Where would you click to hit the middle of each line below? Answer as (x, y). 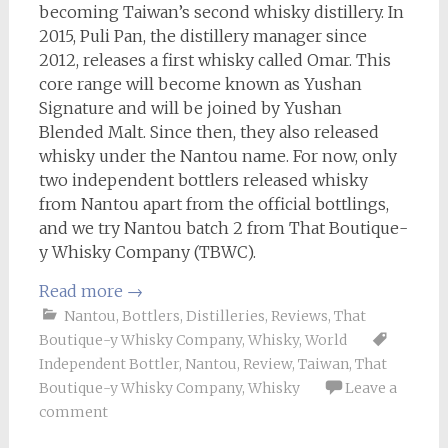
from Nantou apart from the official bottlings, (213, 204)
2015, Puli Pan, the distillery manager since (202, 36)
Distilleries (225, 316)
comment (73, 412)
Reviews (299, 316)
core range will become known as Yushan (200, 84)
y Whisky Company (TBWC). (147, 252)
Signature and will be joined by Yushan (190, 108)
